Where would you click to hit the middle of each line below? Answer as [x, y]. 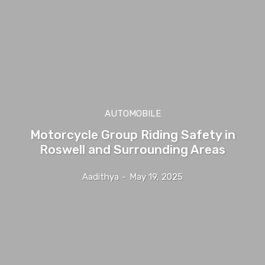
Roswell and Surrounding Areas [132, 150]
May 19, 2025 [156, 177]
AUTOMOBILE [132, 114]
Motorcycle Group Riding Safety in [132, 135]
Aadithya [101, 177]
